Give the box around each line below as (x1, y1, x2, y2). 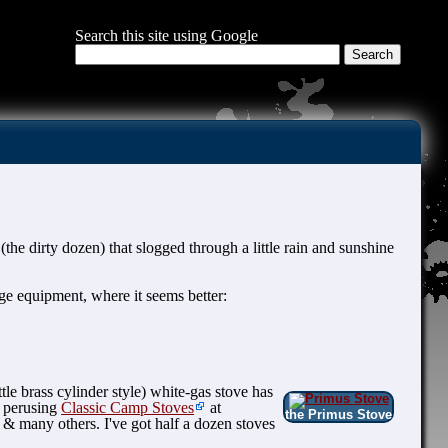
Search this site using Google (74, 27, 258, 44)
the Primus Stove (285, 406, 393, 422)
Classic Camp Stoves (61, 399, 195, 417)
